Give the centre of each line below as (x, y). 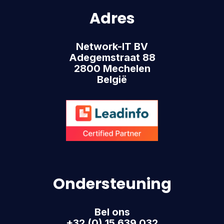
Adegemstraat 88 (112, 57)
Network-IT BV (112, 46)
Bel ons (112, 212)
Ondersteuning (112, 184)
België (112, 79)
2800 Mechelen (112, 68)
